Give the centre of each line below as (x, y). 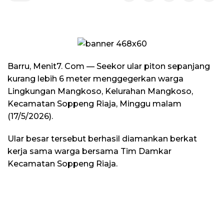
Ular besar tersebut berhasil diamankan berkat (102, 139)
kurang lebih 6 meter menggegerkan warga (95, 79)
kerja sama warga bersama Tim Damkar (89, 151)
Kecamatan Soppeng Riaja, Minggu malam (94, 104)
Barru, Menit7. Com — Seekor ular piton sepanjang (109, 66)
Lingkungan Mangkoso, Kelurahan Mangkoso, (100, 91)
